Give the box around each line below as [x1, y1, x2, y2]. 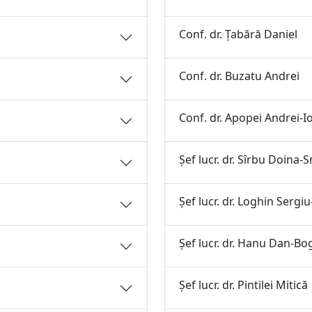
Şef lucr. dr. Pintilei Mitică [179, 277, 308, 292]
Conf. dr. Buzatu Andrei [179, 68, 299, 84]
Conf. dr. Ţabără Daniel [179, 26, 297, 42]
